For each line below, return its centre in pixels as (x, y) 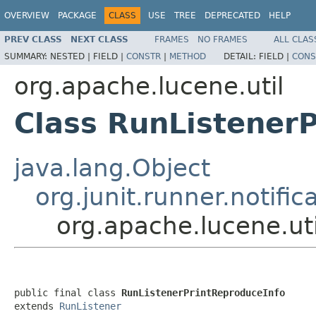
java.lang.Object (112, 168)
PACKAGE (77, 16)
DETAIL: (241, 56)
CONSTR (144, 56)
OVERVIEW (27, 16)
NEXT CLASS (99, 39)
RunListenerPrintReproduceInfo (203, 292)
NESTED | (72, 56)
